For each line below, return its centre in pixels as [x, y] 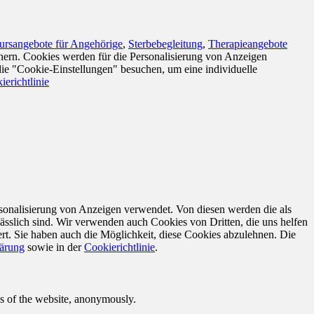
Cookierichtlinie [120, 247]
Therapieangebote [248, 43]
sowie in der [54, 247]
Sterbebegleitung [165, 43]
